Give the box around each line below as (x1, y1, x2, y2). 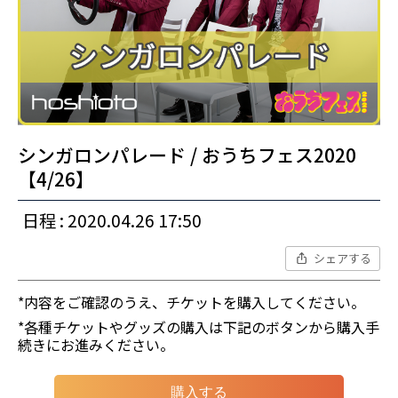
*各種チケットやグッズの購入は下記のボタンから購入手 (18, 315, 379, 338)
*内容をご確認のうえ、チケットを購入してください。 (18, 291, 365, 313)
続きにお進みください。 (18, 333, 174, 355)
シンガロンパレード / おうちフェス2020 (18, 140, 356, 168)
